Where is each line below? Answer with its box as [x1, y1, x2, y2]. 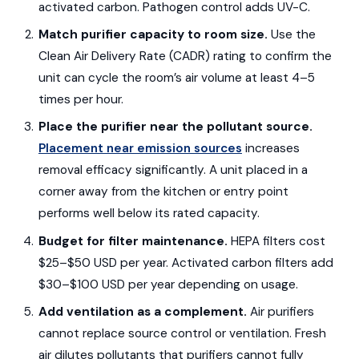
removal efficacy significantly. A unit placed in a [38, 162, 308, 179]
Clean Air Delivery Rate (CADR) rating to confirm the [38, 48, 332, 65]
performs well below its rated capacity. [38, 205, 260, 222]
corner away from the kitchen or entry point [38, 184, 288, 200]
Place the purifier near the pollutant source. [38, 119, 313, 135]
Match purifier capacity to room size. [38, 26, 268, 43]
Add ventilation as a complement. [38, 303, 247, 320]
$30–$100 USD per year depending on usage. [38, 276, 298, 292]
